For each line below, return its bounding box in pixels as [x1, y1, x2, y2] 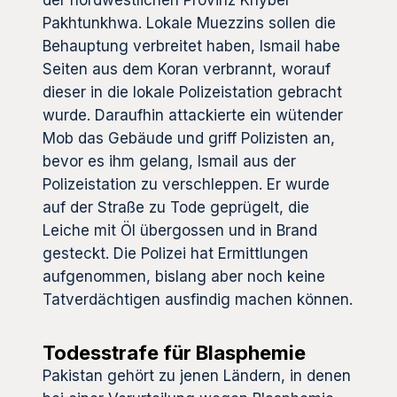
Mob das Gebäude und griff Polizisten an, [43, 129, 335, 148]
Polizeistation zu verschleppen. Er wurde [43, 175, 330, 194]
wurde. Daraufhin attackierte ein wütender [43, 106, 343, 125]
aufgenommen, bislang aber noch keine [43, 268, 325, 286]
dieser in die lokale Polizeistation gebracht [43, 83, 342, 102]
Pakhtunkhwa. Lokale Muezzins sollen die [43, 14, 336, 33]
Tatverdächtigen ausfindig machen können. [43, 291, 353, 309]
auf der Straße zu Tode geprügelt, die [43, 198, 309, 217]
